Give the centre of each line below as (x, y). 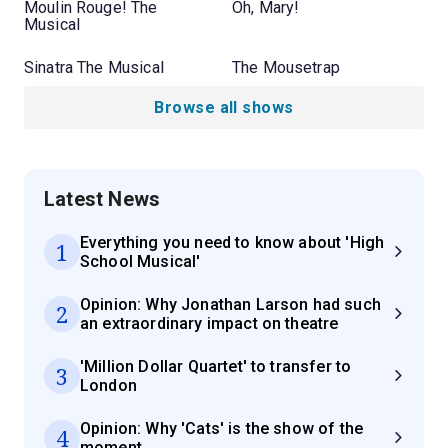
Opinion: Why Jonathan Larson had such (230, 304)
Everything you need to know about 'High (232, 242)
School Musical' (140, 261)
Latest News (102, 198)
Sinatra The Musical (94, 67)
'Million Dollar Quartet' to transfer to (216, 366)
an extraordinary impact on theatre (209, 323)
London (108, 385)
